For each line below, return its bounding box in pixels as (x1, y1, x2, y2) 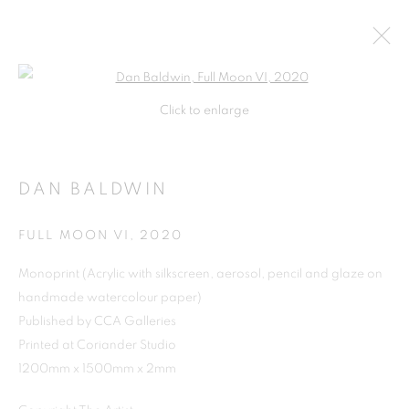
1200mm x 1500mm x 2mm (18, 362, 176, 375)
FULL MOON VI (18, 229, 130, 242)
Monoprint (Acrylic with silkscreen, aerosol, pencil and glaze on (18, 267, 383, 280)
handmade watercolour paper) (18, 291, 202, 304)
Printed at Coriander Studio (18, 339, 176, 351)
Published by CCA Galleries (18, 315, 176, 328)
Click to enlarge (160, 104, 249, 117)
